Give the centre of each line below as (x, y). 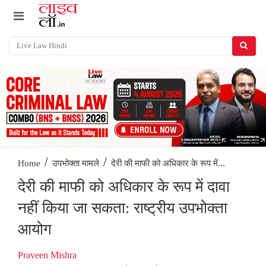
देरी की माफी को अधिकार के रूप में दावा (124, 187)
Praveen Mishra (47, 255)
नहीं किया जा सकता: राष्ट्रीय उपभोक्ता (123, 208)
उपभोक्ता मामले (76, 164)
